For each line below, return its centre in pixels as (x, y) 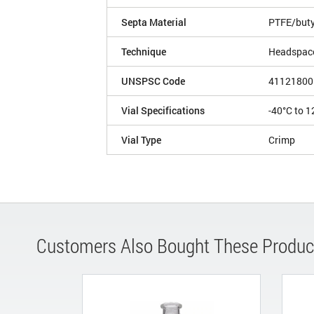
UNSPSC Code (153, 81)
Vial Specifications (163, 111)
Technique (144, 52)
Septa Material (154, 22)
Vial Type (141, 140)
